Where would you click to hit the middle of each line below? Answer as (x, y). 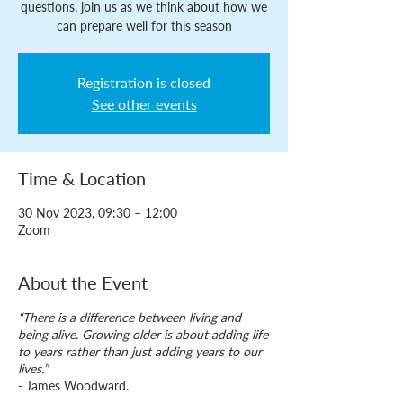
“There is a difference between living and (130, 317)
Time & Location (82, 178)
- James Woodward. (73, 385)
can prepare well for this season (144, 26)
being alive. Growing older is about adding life (143, 334)
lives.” (35, 368)
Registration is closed (144, 82)
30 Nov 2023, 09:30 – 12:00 (98, 213)
